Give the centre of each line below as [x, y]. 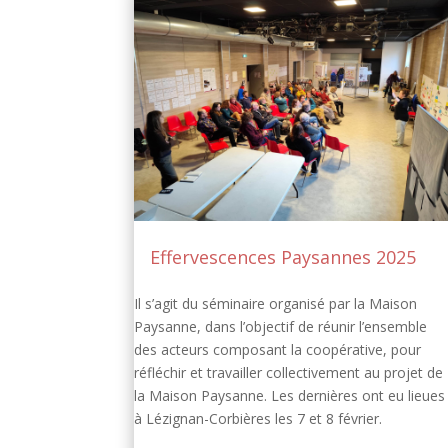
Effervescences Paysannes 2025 [283, 257]
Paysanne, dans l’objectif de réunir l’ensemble [281, 327]
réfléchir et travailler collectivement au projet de [289, 373]
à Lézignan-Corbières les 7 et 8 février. [258, 419]
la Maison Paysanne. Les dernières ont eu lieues [290, 396]
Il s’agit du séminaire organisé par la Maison [276, 304]
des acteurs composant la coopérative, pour [278, 350]
